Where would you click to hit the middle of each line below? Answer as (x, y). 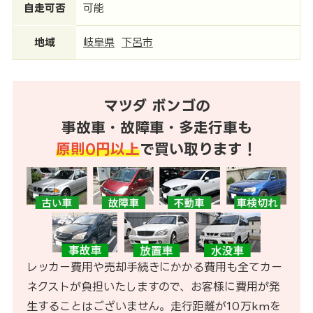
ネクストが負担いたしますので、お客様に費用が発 (153, 286)
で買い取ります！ (198, 149)
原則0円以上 (98, 149)
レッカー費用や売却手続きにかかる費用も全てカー (154, 267)
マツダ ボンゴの (156, 105)
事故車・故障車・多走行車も (156, 127)
